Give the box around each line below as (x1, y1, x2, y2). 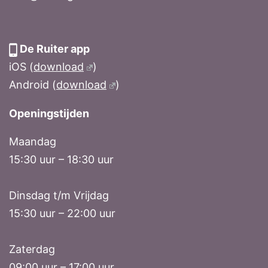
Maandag (9, 135, 56, 148)
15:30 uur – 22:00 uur (9, 207, 115, 220)
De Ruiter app (17, 42, 90, 56)
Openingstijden (9, 107, 89, 120)
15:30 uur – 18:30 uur (9, 153, 114, 166)
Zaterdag (9, 243, 55, 256)
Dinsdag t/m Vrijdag (9, 189, 109, 202)
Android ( (9, 78, 56, 92)
